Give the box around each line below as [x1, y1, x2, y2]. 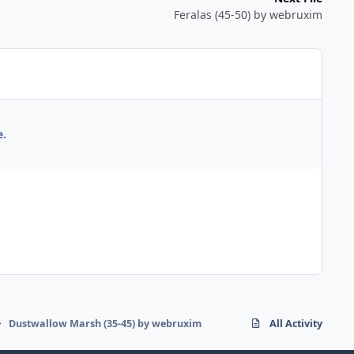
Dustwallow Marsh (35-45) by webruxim [9, 316, 202, 330]
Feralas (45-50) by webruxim [174, 7, 322, 23]
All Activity [269, 316, 322, 330]
